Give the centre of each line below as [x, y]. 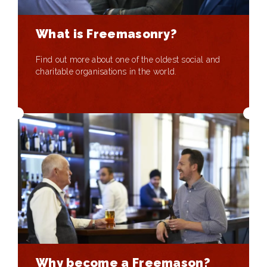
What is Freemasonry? [106, 34]
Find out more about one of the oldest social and [128, 60]
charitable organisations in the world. [106, 72]
